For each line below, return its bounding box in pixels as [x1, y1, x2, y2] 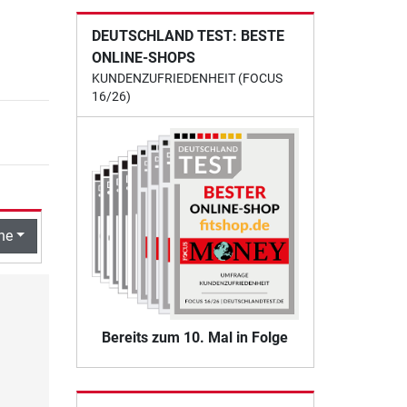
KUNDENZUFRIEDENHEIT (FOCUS [91, 70, 283, 85]
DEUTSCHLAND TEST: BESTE [91, 26, 284, 45]
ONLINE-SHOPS [91, 48, 195, 66]
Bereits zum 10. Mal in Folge [102, 329, 289, 347]
